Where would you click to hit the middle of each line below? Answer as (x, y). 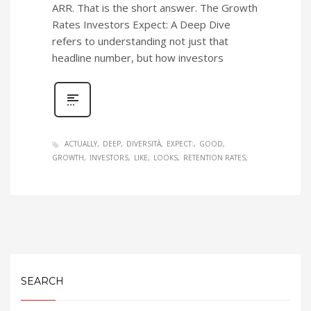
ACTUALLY (81, 144)
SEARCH (42, 281)
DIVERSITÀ (144, 144)
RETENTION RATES (215, 157)
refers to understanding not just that (140, 41)
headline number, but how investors (138, 58)
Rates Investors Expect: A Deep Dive (141, 25)
